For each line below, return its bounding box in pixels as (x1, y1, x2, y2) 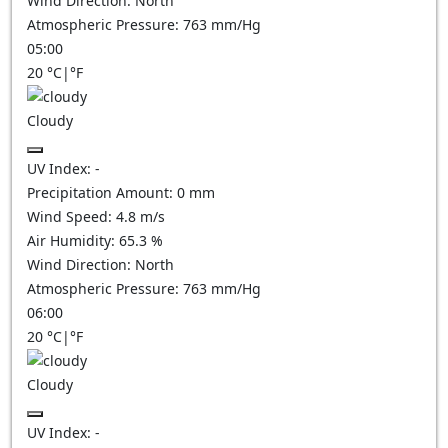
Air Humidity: (27, 231, 119, 250)
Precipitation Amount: (27, 183, 177, 202)
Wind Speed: (27, 207, 116, 226)
